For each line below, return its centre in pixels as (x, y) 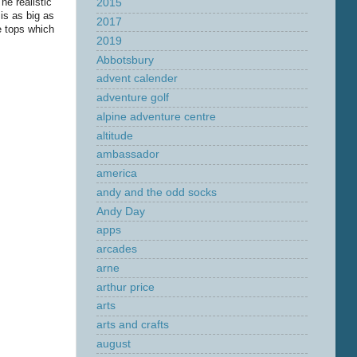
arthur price (126, 287)
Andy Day (121, 211)
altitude (115, 135)
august (114, 343)
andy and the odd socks (157, 192)
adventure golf (133, 98)
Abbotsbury (125, 60)
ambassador (128, 155)
